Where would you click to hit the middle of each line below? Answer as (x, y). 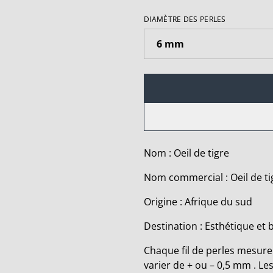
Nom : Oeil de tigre (186, 153)
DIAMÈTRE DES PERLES (185, 19)
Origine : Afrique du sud (198, 202)
